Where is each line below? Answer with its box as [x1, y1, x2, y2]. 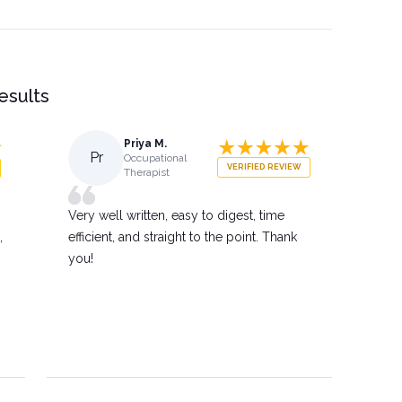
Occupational [124, 152, 187, 164]
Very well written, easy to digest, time [68, 207, 284, 223]
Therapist [124, 166, 170, 179]
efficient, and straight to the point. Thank [68, 229, 297, 244]
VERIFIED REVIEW [226, 162, 301, 172]
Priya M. [124, 137, 167, 150]
